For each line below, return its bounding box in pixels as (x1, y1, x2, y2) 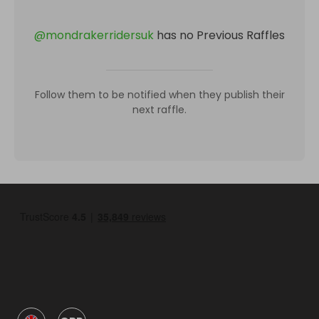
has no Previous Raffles (157, 27, 285, 43)
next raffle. (132, 103, 187, 117)
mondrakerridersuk (46, 27, 154, 43)
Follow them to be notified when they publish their (34, 88, 285, 102)
